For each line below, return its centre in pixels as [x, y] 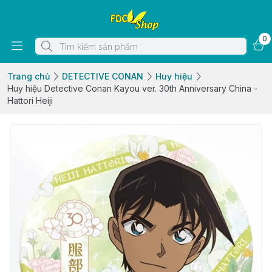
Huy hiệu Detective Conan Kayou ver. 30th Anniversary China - [132, 88]
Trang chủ [29, 76]
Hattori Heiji [30, 100]
